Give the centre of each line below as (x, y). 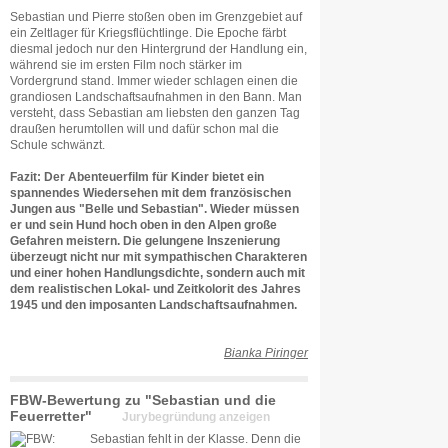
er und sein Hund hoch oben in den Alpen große (143, 225)
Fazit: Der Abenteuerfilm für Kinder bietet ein (137, 177)
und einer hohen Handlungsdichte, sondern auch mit (157, 273)
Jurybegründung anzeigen (196, 417)
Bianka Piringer (266, 353)
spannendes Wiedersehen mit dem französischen (150, 193)
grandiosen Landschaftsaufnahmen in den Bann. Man (156, 97)
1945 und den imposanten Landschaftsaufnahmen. (153, 305)
